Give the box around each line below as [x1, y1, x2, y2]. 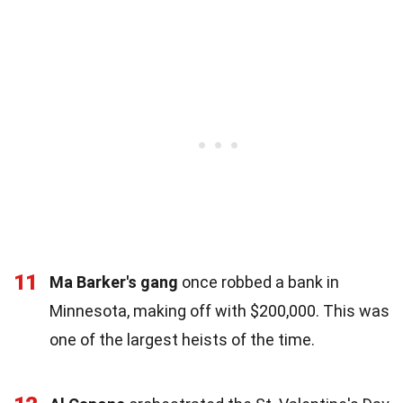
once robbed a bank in [178, 272, 339, 291]
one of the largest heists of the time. [49, 329, 315, 349]
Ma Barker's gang [49, 272, 178, 291]
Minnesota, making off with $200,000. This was [49, 300, 390, 320]
